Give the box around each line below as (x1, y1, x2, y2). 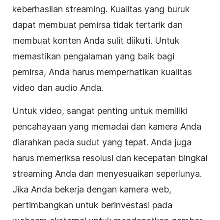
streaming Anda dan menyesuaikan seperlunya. (12, 168, 202, 179)
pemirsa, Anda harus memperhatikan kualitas (12, 66, 192, 77)
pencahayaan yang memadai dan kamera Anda (12, 121, 201, 132)
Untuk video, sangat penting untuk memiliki (12, 105, 187, 116)
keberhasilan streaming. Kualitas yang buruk (12, 3, 190, 14)
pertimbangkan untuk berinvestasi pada (12, 199, 172, 210)
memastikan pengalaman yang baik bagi (12, 51, 174, 61)
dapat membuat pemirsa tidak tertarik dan (12, 19, 183, 30)
